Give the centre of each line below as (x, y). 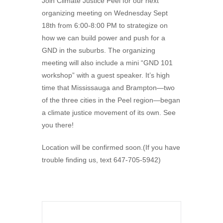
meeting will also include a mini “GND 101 (107, 63)
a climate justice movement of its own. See (109, 112)
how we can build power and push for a (104, 38)
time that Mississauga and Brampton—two (108, 88)
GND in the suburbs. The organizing (99, 50)
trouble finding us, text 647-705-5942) (101, 160)
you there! (58, 125)
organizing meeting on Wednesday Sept (105, 13)
